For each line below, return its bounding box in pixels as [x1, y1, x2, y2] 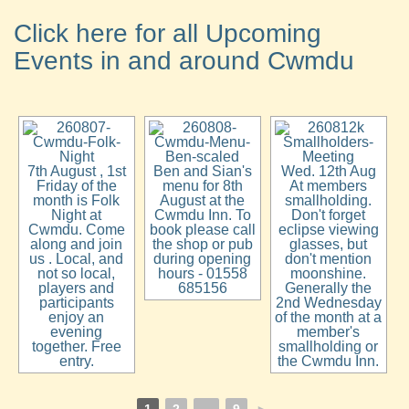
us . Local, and [29, 251, 124, 267]
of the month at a [275, 309, 383, 325]
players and [38, 280, 115, 296]
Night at [51, 207, 102, 223]
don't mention [285, 251, 372, 267]
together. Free [31, 339, 121, 354]
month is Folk [33, 193, 121, 208]
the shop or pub [152, 236, 253, 252]
